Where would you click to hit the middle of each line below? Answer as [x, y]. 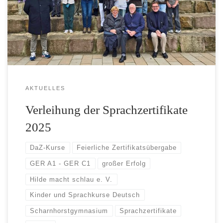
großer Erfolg [124, 164]
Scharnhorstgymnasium [69, 211]
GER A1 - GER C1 [60, 164]
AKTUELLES [45, 88]
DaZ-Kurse [48, 148]
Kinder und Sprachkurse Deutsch [85, 195]
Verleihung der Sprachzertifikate [106, 110]
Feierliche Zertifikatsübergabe [127, 148]
